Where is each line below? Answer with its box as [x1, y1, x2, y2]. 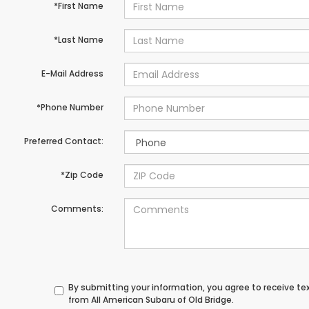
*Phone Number [36, 101, 103, 114]
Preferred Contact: [23, 135, 103, 148]
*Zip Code [60, 169, 103, 181]
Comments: [50, 203, 103, 215]
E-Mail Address [41, 68, 103, 80]
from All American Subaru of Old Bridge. [68, 294, 235, 306]
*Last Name [53, 34, 103, 46]
